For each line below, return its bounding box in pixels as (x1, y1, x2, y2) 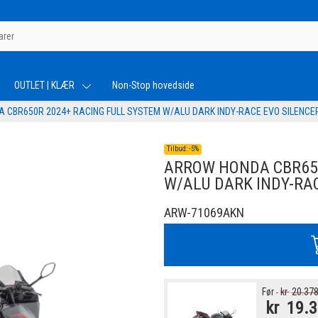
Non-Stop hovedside (112, 79, 194, 91)
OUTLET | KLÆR (14, 79, 77, 91)
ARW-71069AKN (164, 205, 244, 221)
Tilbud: (167, 144, 190, 154)
